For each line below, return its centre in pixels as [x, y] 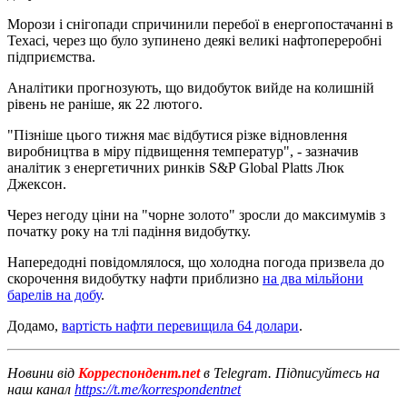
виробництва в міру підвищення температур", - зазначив [183, 151]
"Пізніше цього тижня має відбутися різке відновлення [177, 134]
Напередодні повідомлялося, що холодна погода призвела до [196, 262]
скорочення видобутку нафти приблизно [135, 278]
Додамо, [35, 325]
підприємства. [51, 56]
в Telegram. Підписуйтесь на [292, 372]
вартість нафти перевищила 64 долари [180, 325]
